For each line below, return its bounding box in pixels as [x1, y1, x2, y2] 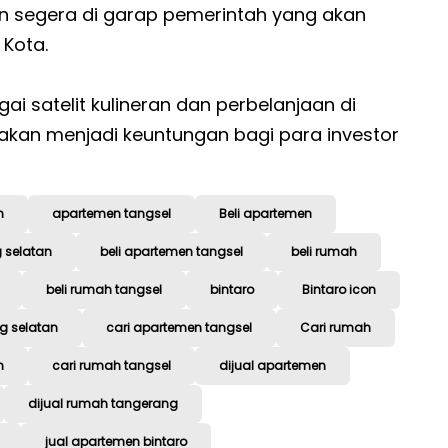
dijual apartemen [219, 357, 326, 375]
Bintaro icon [302, 281, 376, 299]
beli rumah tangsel [46, 281, 162, 299]
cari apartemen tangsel [106, 319, 252, 337]
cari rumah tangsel [52, 357, 171, 375]
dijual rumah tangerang [28, 395, 178, 413]
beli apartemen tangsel [100, 243, 243, 261]
